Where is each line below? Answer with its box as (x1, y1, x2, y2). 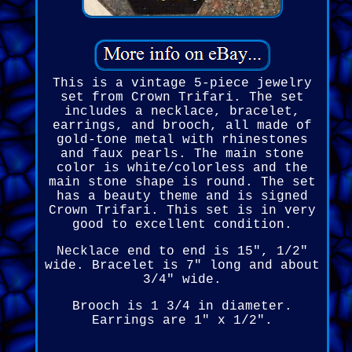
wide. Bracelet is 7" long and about (44, 258, 320, 273)
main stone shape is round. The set (48, 175, 316, 190)
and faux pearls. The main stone (60, 147, 304, 162)
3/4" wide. (142, 273, 222, 288)
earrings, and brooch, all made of (52, 119, 312, 134)
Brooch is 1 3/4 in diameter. (71, 299, 292, 314)
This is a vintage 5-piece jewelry (52, 76, 312, 91)
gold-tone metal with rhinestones (56, 133, 308, 148)
